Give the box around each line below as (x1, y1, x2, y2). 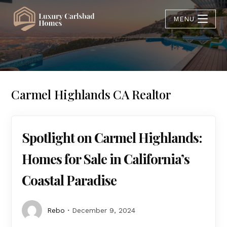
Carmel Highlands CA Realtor (11, 86, 171, 102)
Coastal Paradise (22, 171, 117, 189)
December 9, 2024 (72, 206, 136, 214)
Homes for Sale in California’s (22, 150, 190, 168)
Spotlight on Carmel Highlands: (22, 129, 202, 146)
